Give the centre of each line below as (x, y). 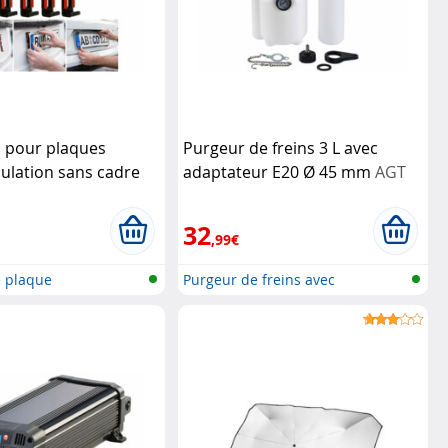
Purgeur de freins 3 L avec (280, 148)
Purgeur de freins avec (258, 279)
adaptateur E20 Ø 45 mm (278, 172)
